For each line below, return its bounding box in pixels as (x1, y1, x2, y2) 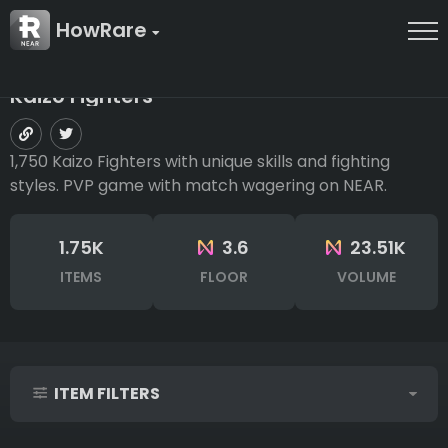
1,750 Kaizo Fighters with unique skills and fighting (10, 150, 390, 174)
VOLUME (336, 267, 396, 288)
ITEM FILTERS (51, 382, 161, 406)
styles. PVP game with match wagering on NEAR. (10, 174, 387, 198)
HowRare (56, 16, 152, 44)
